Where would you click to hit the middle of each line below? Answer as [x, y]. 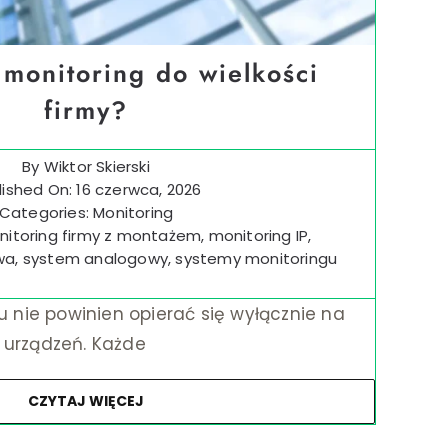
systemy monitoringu [256, 259]
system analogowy [95, 259]
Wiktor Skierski [96, 167]
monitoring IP [258, 236]
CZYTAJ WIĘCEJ [86, 401]
